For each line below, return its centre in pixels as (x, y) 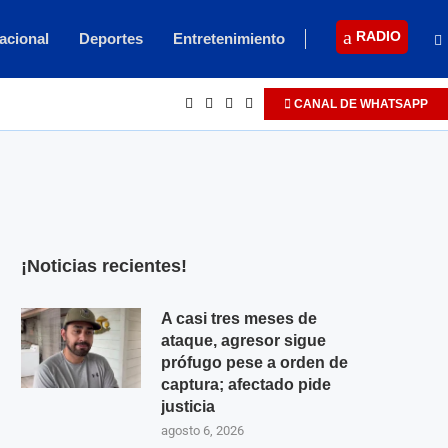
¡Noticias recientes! (104, 266)
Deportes (111, 38)
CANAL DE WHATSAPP (359, 104)
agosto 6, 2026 (202, 430)
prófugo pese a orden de (254, 362)
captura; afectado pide (246, 384)
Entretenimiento (229, 38)
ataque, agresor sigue (243, 340)
